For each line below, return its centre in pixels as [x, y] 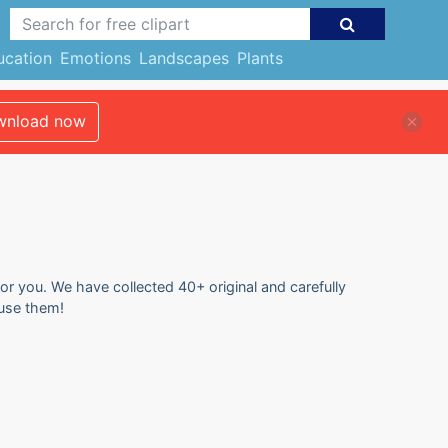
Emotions [95, 58]
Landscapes [183, 58]
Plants [259, 58]
